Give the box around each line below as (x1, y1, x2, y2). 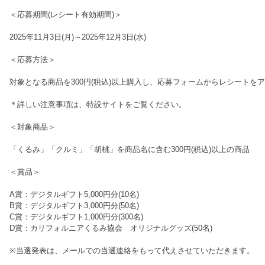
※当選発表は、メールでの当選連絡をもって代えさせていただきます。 (9, 246, 254, 255)
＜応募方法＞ (9, 55, 56, 64)
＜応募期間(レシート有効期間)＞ (9, 10, 122, 19)
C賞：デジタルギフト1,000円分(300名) (9, 212, 143, 221)
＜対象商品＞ (9, 122, 56, 131)
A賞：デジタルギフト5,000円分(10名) (9, 190, 139, 199)
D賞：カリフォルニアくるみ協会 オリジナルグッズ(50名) (9, 224, 212, 232)
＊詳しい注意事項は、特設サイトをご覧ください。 (9, 100, 186, 109)
